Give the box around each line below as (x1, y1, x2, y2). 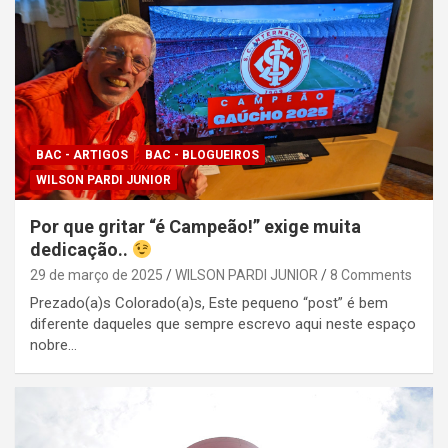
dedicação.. (30, 238, 132, 260)
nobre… (30, 335, 77, 354)
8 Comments (330, 266, 412, 283)
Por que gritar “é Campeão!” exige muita (30, 215, 361, 237)
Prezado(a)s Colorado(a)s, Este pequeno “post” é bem (30, 293, 388, 312)
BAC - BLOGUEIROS (145, 147, 259, 162)
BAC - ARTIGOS (36, 147, 128, 162)
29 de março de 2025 (30, 266, 163, 283)
